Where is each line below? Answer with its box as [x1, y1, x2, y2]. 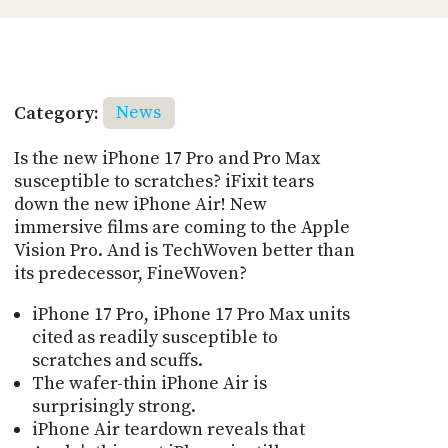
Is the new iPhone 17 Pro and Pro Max [13, 146, 320, 170]
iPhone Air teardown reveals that [31, 417, 305, 441]
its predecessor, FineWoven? [13, 261, 247, 285]
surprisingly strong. [31, 394, 196, 418]
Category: [13, 101, 99, 125]
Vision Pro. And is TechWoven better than [13, 238, 355, 262]
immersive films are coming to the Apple [13, 215, 350, 239]
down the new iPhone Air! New [13, 192, 267, 216]
